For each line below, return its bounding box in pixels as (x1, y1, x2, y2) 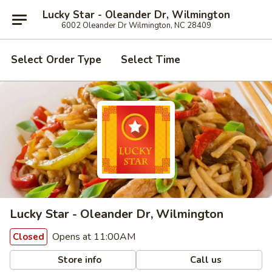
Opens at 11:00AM (50, 230, 135, 243)
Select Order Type (11, 53, 101, 67)
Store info (55, 253, 102, 266)
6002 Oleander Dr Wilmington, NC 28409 (61, 19, 211, 31)
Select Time (121, 53, 180, 67)
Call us (188, 253, 222, 266)
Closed (13, 231, 44, 243)
